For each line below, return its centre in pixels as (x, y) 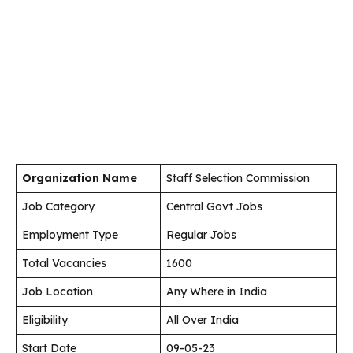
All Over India (203, 320)
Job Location (58, 292)
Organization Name (80, 178)
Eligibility (45, 320)
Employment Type (70, 235)
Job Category (58, 207)
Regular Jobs (201, 235)
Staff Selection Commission (238, 178)
